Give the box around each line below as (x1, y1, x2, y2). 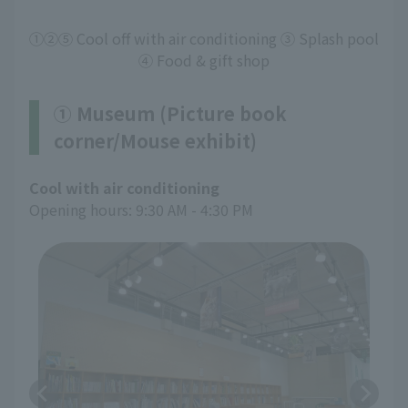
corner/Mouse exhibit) (54, 127, 257, 155)
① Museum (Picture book (54, 100, 287, 127)
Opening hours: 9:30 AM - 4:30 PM (29, 199, 253, 221)
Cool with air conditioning (29, 177, 219, 199)
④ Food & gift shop (138, 49, 270, 72)
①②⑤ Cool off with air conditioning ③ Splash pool (29, 27, 379, 50)
